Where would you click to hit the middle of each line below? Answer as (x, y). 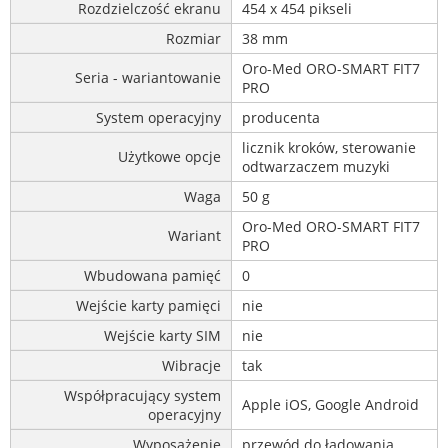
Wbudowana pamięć (152, 275)
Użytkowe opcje (169, 156)
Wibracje (191, 365)
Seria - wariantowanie (148, 77)
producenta (281, 117)
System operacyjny (158, 117)
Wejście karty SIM (162, 335)
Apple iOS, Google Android (330, 404)
